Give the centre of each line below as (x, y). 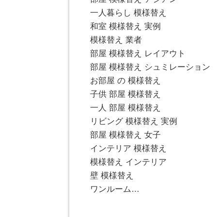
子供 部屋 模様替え (125, 94)
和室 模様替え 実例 (125, 27)
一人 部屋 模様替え (125, 108)
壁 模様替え (112, 176)
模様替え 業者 (116, 40)
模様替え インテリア (128, 162)
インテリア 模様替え (128, 149)
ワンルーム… (115, 189)
